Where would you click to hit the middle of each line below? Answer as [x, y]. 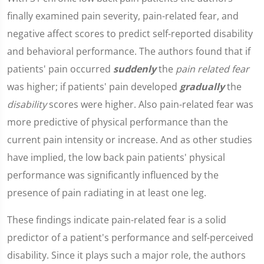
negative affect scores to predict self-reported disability [130, 34]
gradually [202, 87]
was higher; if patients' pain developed [93, 87]
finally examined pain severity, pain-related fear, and [123, 16]
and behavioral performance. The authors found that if [129, 51]
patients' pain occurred [60, 69]
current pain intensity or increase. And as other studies [130, 140]
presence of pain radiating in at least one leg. [107, 193]
